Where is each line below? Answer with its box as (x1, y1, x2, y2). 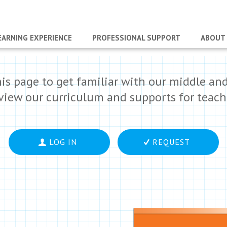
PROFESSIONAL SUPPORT (92, 33, 180, 43)
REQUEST (152, 137, 190, 147)
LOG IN (49, 137, 77, 147)
